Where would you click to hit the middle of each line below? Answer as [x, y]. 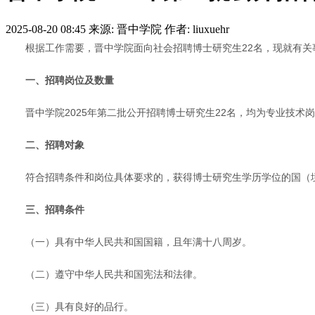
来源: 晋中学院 [125, 29]
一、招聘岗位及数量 [70, 80]
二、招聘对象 [55, 144]
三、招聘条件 [55, 209]
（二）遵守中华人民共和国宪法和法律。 [114, 274]
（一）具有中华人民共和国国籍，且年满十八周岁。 [139, 242]
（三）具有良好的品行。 [79, 306]
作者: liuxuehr [197, 29]
